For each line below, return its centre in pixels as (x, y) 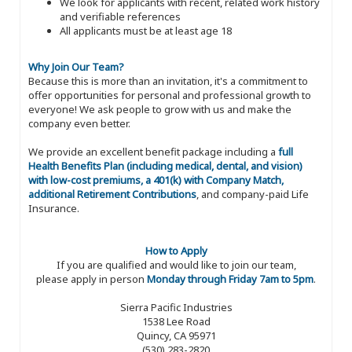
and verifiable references (120, 16)
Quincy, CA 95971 (176, 335)
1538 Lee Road (176, 321)
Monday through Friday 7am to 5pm (230, 279)
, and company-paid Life (253, 194)
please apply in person (92, 279)
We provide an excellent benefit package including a (153, 151)
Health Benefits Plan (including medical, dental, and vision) (165, 165)
